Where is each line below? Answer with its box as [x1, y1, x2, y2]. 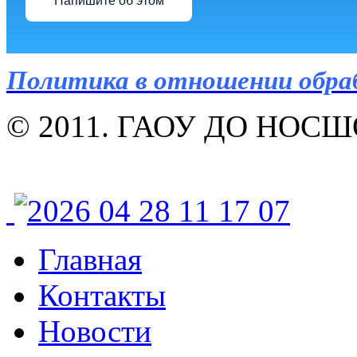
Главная [38, 242, 142, 277]
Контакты [38, 278, 166, 313]
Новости [38, 314, 151, 349]
